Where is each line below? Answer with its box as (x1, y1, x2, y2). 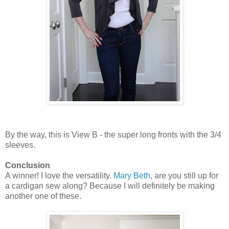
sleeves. (5, 140, 35, 149)
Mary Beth (113, 171, 150, 180)
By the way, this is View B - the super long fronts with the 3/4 (5, 130, 221, 139)
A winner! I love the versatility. (5, 171, 113, 180)
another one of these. (5, 191, 81, 200)
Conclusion (5, 161, 50, 170)
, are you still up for (150, 171, 218, 180)
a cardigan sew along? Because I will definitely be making (5, 181, 215, 190)
